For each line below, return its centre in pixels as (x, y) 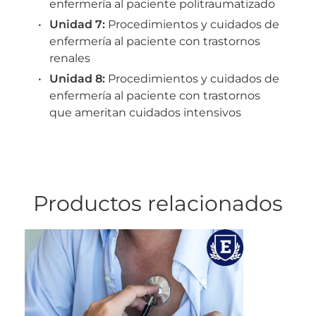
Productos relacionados (158, 203)
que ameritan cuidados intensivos (145, 112)
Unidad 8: (77, 78)
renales (70, 58)
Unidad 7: (77, 24)
